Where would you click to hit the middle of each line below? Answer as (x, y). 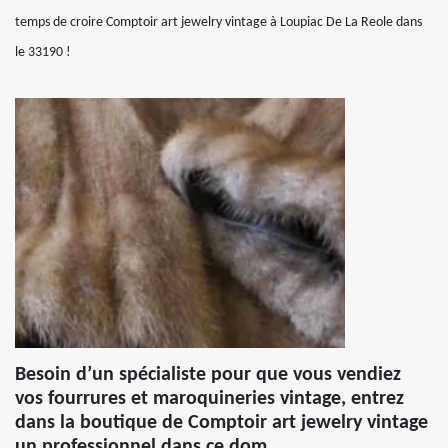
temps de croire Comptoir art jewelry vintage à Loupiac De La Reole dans (218, 22)
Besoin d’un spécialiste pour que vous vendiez (208, 375)
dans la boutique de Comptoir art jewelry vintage (221, 423)
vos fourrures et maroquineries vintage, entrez (209, 399)
